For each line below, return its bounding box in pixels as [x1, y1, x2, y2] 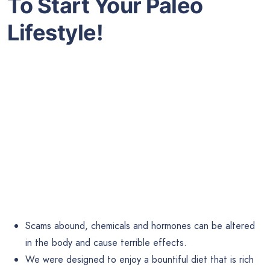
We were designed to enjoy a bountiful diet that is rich [25, 252, 254, 266]
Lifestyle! [7, 19, 103, 46]
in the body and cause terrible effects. [25, 235, 187, 250]
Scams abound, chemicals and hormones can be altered [25, 218, 255, 233]
